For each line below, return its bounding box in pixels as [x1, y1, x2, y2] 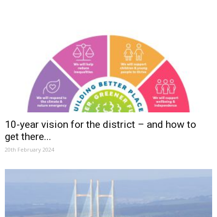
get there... [5, 130, 51, 142]
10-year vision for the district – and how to [5, 118, 196, 130]
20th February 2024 [5, 145, 54, 153]
